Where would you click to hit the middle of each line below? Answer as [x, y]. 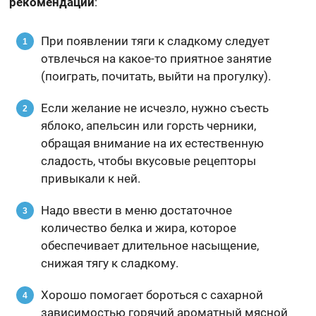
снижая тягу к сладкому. [110, 263]
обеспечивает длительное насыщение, [150, 245]
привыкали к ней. [91, 178]
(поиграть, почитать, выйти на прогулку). [156, 76]
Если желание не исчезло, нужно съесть [155, 108]
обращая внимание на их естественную [153, 143]
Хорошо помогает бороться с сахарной [152, 294]
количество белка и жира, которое [139, 227]
